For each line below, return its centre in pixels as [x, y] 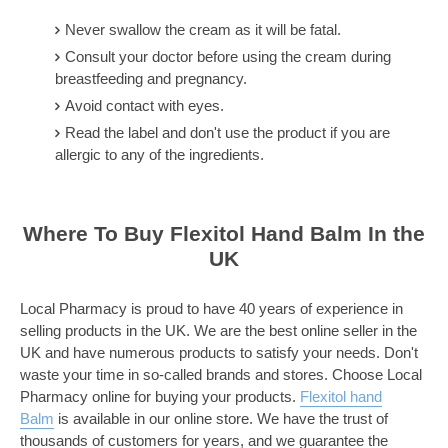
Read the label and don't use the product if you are [227, 132]
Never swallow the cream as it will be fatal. [203, 29]
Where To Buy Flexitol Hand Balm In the [224, 233]
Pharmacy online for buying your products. [160, 397]
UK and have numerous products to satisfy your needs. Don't [219, 353]
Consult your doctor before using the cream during [228, 56]
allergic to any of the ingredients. [159, 154]
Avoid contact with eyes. [144, 105]
